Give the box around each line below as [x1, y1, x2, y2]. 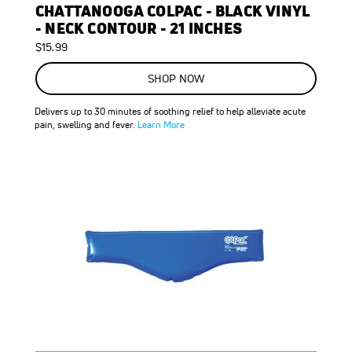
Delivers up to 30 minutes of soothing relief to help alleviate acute [35, 104, 306, 118]
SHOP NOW [147, 71, 205, 86]
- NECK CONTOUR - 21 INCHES [35, 17, 242, 38]
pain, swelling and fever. [35, 118, 137, 131]
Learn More [137, 118, 185, 131]
